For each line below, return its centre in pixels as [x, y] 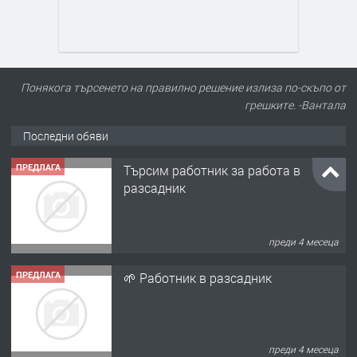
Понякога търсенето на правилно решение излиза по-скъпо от [183, 88]
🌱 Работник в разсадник [198, 278]
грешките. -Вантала [295, 105]
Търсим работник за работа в [212, 171]
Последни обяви [66, 136]
